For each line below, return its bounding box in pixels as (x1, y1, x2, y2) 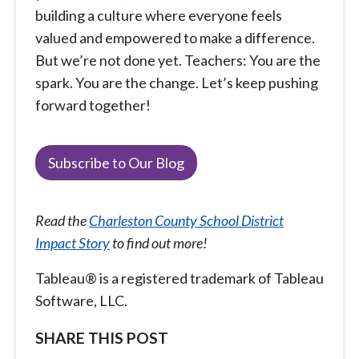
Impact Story (35, 234, 110, 252)
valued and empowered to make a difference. (35, 29, 315, 47)
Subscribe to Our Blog (48, 154, 184, 172)
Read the (35, 212, 89, 230)
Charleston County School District (89, 212, 284, 230)
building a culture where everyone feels (35, 6, 282, 25)
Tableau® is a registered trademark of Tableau (35, 269, 324, 288)
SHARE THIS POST (35, 329, 168, 348)
